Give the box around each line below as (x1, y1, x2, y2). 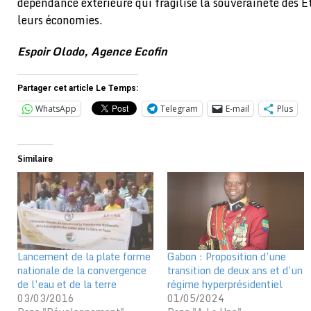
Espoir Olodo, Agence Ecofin (17, 42, 167, 60)
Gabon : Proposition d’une (167, 248, 287, 264)
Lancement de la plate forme (17, 248, 151, 264)
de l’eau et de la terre (17, 276, 117, 292)
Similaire (17, 151, 53, 165)
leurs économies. (17, 10, 103, 29)
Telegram (160, 102, 198, 115)
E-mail (226, 102, 249, 115)
